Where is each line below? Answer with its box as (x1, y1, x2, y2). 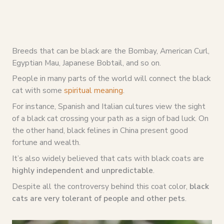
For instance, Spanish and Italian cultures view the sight (11, 101, 205, 112)
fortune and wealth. (11, 137, 80, 148)
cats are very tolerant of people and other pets (11, 192, 185, 203)
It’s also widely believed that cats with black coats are (11, 152, 204, 163)
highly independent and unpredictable (11, 164, 153, 175)
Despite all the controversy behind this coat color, (11, 180, 189, 191)
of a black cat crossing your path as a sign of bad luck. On (11, 113, 208, 124)
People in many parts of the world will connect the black (11, 73, 210, 84)
